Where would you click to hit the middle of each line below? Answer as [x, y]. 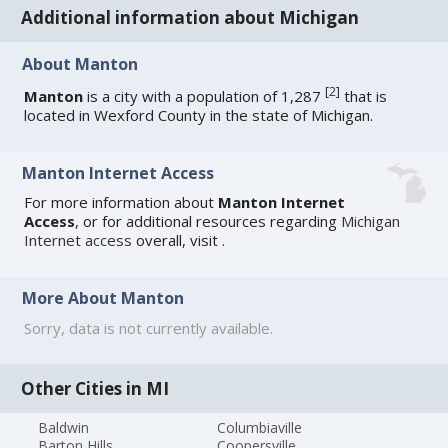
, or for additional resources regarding [208, 221]
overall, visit [177, 240]
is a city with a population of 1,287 [204, 95]
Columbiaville [259, 427]
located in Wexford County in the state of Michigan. [199, 114]
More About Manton [103, 298]
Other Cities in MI [95, 388]
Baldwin [64, 427]
